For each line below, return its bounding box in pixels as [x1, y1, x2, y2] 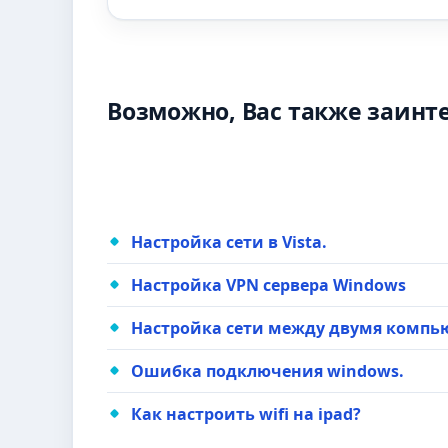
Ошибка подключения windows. [131, 360, 404, 382]
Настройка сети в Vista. [131, 231, 327, 253]
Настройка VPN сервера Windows [131, 274, 406, 296]
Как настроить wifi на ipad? [131, 403, 361, 425]
